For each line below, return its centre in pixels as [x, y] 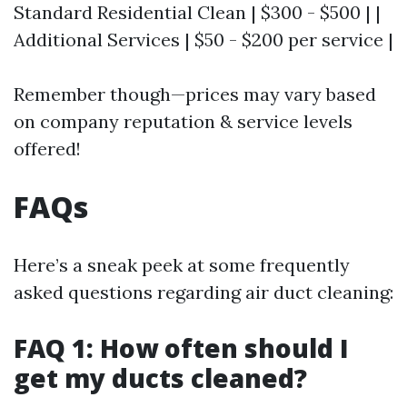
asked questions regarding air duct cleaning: [203, 292]
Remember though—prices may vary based [195, 94]
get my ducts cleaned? [160, 378]
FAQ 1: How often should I [181, 348]
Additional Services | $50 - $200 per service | [203, 40]
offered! [47, 149]
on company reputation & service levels [183, 121]
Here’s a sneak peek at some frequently [182, 265]
